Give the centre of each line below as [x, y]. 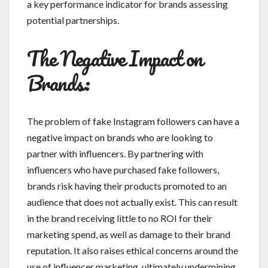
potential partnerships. [73, 20]
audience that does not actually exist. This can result [132, 202]
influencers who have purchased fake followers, [123, 170]
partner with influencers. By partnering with [115, 154]
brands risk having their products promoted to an [127, 186]
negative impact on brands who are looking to [120, 138]
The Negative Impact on [115, 58]
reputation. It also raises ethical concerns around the [133, 251]
